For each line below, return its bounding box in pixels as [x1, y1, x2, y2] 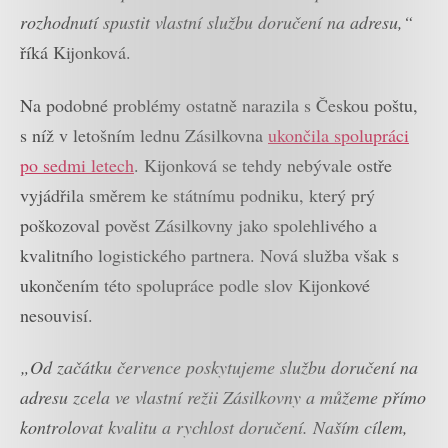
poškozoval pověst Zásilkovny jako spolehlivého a [20, 212, 377, 237]
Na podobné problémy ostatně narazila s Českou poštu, [20, 92, 418, 117]
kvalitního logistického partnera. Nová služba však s [20, 242, 399, 267]
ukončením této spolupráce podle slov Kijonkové [20, 272, 370, 297]
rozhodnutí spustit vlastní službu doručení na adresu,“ [20, 10, 413, 35]
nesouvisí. [20, 302, 93, 327]
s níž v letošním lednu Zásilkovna [20, 122, 268, 147]
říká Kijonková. [20, 40, 131, 65]
